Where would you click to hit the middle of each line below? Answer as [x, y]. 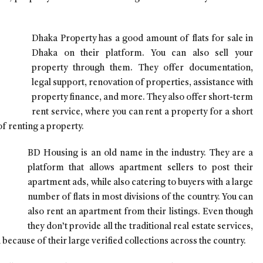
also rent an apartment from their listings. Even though [140, 212]
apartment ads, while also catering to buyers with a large [140, 183]
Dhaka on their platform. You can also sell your [142, 53]
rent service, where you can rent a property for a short [142, 112]
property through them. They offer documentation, [142, 68]
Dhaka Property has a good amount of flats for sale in [142, 39]
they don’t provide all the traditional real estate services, [140, 227]
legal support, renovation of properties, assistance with [142, 83]
